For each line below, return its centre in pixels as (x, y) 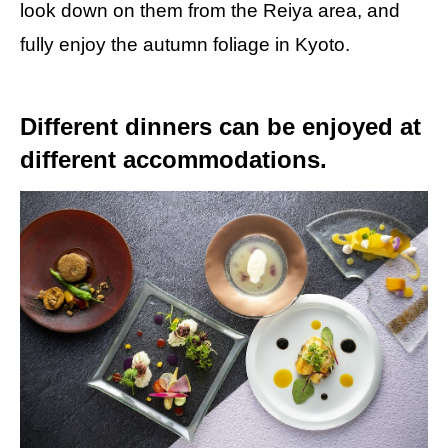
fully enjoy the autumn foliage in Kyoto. (185, 45)
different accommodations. (173, 160)
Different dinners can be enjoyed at (220, 127)
